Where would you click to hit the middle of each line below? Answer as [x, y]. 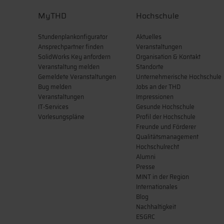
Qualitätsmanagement [167, 136]
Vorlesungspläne [61, 116]
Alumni [146, 156]
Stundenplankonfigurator [73, 36]
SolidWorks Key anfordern [74, 56]
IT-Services [53, 106]
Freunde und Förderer [166, 126]
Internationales [157, 186]
